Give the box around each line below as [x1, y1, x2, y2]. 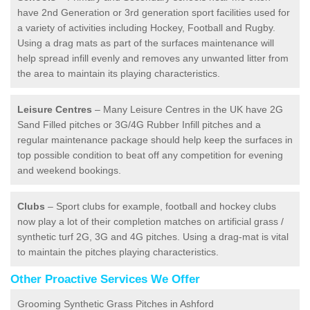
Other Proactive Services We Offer [10, 272, 200, 286]
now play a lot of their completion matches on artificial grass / [17, 215, 284, 227]
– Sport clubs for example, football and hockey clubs [45, 200, 276, 212]
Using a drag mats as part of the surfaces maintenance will [17, 37, 274, 48]
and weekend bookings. [17, 164, 121, 176]
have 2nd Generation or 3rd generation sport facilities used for [17, 6, 290, 18]
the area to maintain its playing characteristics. [17, 67, 220, 79]
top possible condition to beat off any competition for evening [17, 149, 283, 161]
